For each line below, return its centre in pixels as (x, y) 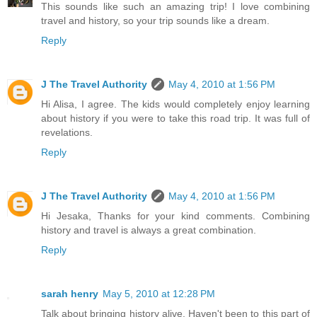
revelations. (67, 133)
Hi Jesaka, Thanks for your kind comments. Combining (175, 216)
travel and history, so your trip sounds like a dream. (155, 21)
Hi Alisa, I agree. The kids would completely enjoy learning (175, 104)
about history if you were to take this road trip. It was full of (175, 119)
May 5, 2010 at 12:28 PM (159, 293)
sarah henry (70, 293)
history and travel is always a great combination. (149, 230)
